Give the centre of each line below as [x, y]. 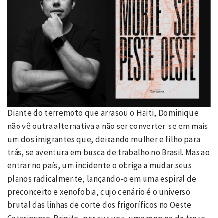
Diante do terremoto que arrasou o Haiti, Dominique [103, 113]
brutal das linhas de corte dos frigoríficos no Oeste [100, 205]
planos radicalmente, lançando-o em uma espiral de [102, 178]
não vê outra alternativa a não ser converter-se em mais [108, 126]
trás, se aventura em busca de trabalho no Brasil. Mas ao [109, 152]
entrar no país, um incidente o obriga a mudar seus [100, 165]
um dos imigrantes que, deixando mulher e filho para [104, 139]
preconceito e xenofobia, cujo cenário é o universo [99, 191]
